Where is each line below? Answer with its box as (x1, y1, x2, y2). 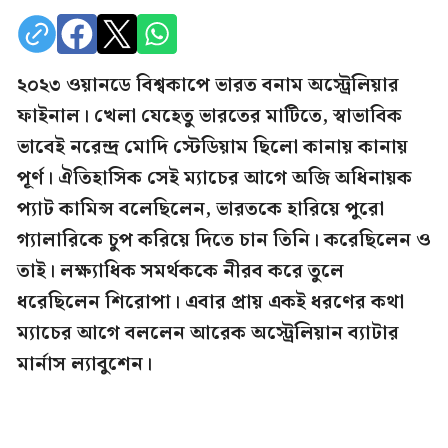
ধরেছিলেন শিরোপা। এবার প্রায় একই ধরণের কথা (17, 287, 404, 318)
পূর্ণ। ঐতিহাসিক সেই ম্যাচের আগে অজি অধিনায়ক (17, 163, 412, 194)
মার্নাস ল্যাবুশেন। (17, 349, 152, 380)
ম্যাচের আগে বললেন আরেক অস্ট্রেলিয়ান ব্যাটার (17, 318, 399, 349)
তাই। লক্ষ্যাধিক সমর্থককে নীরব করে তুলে (17, 256, 344, 287)
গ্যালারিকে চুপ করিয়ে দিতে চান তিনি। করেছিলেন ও (17, 225, 431, 256)
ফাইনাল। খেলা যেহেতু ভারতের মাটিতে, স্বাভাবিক (17, 101, 402, 132)
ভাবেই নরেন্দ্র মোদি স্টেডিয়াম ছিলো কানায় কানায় (17, 132, 408, 163)
